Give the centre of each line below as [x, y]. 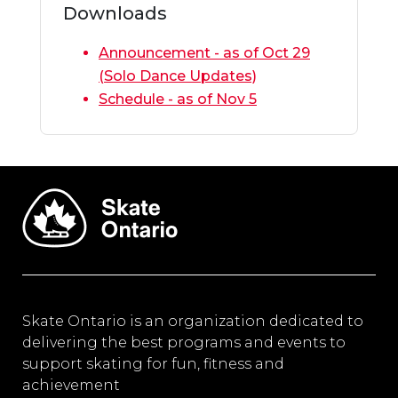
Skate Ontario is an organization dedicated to [193, 322]
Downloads [115, 14]
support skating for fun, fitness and [153, 364]
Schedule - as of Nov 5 [178, 99]
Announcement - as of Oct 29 [204, 53]
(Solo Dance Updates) [178, 76]
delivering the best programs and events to [184, 343]
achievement [71, 386]
